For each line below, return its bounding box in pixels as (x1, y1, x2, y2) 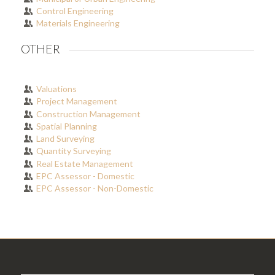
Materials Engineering (36, 18, 120, 29)
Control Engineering (36, 5, 114, 16)
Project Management (36, 96, 118, 107)
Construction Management (36, 108, 141, 119)
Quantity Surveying (36, 145, 112, 157)
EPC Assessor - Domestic (36, 171, 135, 182)
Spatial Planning (36, 120, 98, 131)
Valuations (36, 83, 77, 94)
